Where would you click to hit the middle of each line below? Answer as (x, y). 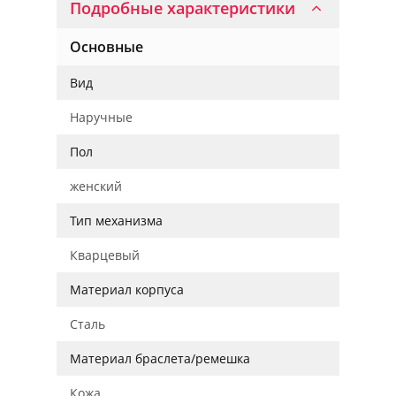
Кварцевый (105, 255)
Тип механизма (116, 221)
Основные (107, 47)
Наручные (101, 117)
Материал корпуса (127, 289)
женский (96, 186)
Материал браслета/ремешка (160, 358)
